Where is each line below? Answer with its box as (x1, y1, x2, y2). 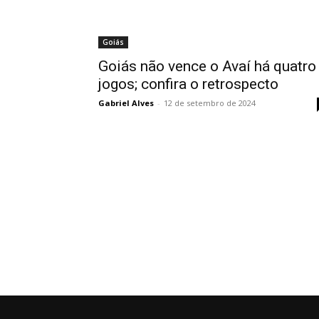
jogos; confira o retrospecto (98, 75, 278, 93)
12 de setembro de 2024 (164, 98, 256, 109)
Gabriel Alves (98, 98, 154, 109)
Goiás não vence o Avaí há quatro (98, 58, 316, 75)
